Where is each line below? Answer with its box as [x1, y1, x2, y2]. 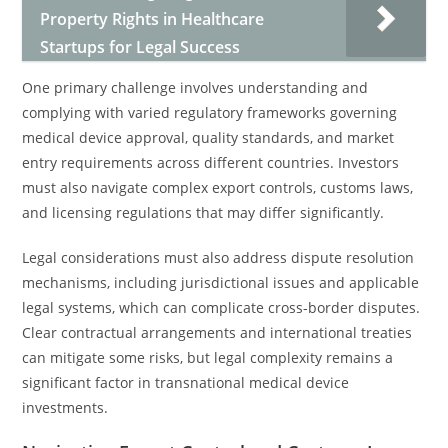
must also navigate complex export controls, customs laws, [22, 178, 414, 197]
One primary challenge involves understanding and [22, 78, 369, 97]
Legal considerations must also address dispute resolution [22, 248, 415, 267]
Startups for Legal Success [40, 36, 241, 58]
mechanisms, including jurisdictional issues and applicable [22, 273, 420, 292]
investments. [22, 398, 109, 417]
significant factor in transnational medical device [22, 373, 350, 392]
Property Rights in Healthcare [40, 8, 265, 30]
